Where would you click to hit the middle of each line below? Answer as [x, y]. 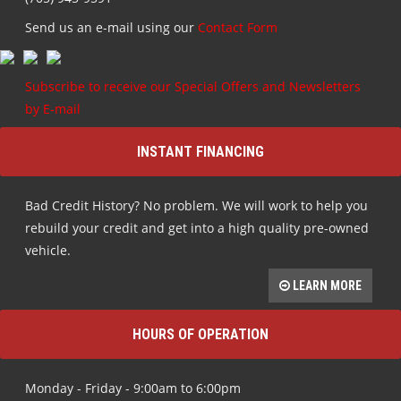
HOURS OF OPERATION [200, 334]
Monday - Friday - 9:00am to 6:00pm [133, 388]
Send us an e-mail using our [111, 27]
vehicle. [48, 250]
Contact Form [238, 27]
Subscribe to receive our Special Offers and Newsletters [193, 86]
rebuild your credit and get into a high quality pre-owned [197, 227]
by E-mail [53, 108]
